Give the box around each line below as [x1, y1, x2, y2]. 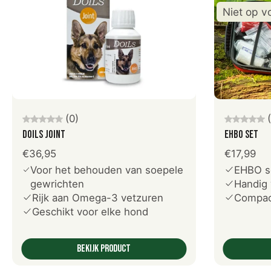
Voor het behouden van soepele [30, 164, 183, 177]
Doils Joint [22, 128, 65, 142]
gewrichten [30, 178, 84, 191]
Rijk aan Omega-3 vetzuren [32, 192, 163, 204]
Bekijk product [77, 243, 131, 255]
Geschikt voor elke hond [32, 206, 148, 218]
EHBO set [224, 128, 258, 142]
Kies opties [87, 98, 122, 109]
